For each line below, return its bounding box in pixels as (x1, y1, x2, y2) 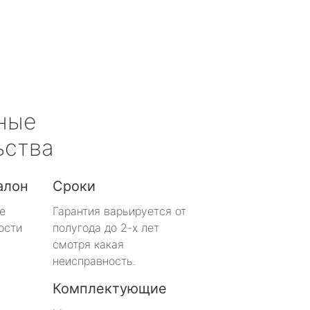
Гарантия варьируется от (53, 203, 186, 218)
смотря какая (53, 237, 124, 251)
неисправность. (53, 253, 136, 268)
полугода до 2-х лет (53, 220, 159, 235)
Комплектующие (53, 280, 167, 297)
